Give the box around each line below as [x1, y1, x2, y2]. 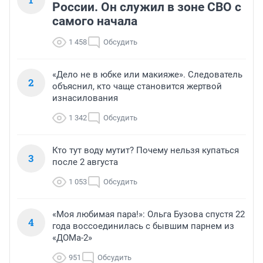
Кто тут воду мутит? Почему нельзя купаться [52, 145, 239, 156]
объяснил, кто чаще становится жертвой [52, 81, 222, 92]
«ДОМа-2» [52, 232, 92, 244]
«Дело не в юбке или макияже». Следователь [52, 69, 242, 80]
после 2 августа [52, 157, 118, 168]
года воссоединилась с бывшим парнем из [52, 221, 234, 232]
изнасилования [52, 93, 118, 104]
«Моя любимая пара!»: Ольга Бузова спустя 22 [52, 209, 245, 220]
